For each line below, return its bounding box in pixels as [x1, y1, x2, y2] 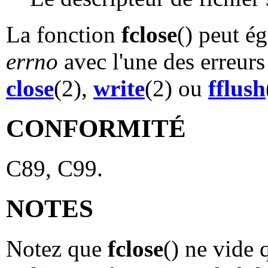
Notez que [6, 235, 108, 261]
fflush [208, 75, 266, 101]
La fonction [6, 21, 121, 47]
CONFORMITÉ [6, 114, 186, 142]
